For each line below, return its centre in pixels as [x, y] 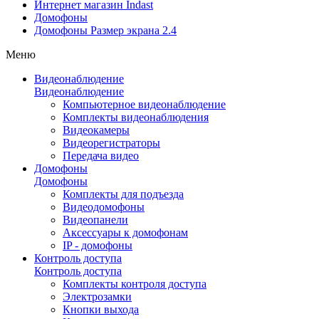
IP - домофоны [98, 245]
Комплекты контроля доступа [135, 284]
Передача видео [101, 156]
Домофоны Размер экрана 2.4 [105, 30]
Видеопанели [95, 220]
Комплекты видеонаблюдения [136, 117]
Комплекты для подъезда [123, 194]
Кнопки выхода [101, 309]
